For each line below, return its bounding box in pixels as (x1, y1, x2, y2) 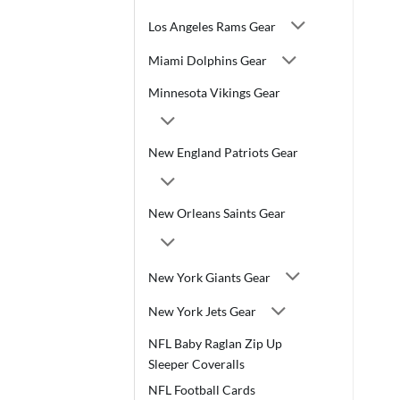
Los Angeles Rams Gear (148, 18, 276, 34)
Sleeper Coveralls (148, 355, 245, 371)
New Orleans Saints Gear (148, 205, 286, 221)
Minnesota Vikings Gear (148, 84, 280, 100)
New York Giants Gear (148, 269, 271, 285)
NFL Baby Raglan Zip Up (148, 335, 282, 351)
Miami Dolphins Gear (148, 53, 267, 69)
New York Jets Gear (148, 304, 256, 320)
